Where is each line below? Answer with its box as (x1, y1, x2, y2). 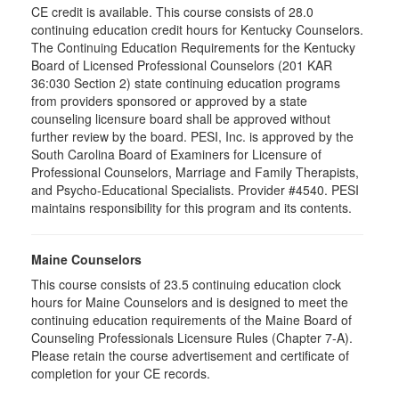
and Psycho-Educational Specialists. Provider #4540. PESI (31, 181, 359, 199)
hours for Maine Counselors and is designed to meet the (31, 293, 348, 311)
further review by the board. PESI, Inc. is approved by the (31, 127, 354, 145)
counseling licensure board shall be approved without (31, 110, 330, 127)
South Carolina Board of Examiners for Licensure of (31, 145, 322, 163)
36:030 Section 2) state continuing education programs (31, 74, 340, 92)
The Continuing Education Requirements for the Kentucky (31, 38, 355, 56)
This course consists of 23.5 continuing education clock (31, 275, 341, 293)
